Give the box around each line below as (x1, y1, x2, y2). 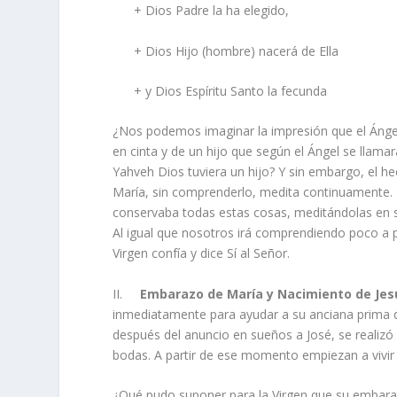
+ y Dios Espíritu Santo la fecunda (113, 82, 328, 100)
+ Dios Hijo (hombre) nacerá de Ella (113, 42, 339, 59)
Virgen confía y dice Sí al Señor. (113, 245, 291, 262)
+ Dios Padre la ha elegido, (113, 2, 290, 19)
